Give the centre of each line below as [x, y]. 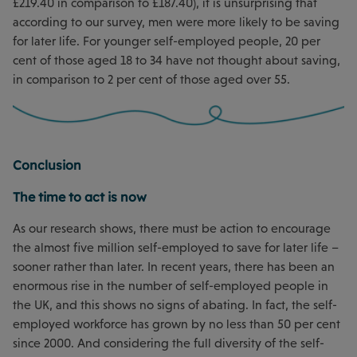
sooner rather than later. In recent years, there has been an [174, 267]
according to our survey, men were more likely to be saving [176, 22]
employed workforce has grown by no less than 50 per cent [177, 324]
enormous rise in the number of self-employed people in [171, 286]
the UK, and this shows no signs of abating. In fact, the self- [175, 305]
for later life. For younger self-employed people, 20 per [167, 41]
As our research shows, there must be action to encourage [172, 229]
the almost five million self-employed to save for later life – [176, 248]
